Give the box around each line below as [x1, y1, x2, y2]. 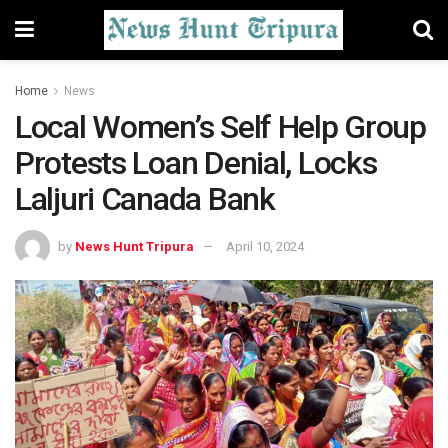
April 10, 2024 [226, 238, 304, 254]
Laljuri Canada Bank [15, 180, 275, 218]
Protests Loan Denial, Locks [15, 144, 377, 182]
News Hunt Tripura [75, 238, 194, 254]
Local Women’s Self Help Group [15, 108, 426, 146]
